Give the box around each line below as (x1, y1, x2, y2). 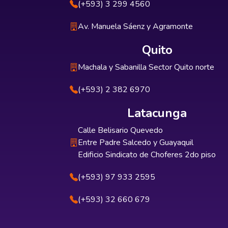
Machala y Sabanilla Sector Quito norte (78, 62, 214, 73)
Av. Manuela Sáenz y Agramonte (78, 21, 193, 32)
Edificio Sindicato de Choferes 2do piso (78, 149, 216, 160)
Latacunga (127, 105, 187, 121)
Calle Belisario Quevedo (78, 125, 163, 136)
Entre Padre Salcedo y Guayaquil (78, 137, 193, 148)
